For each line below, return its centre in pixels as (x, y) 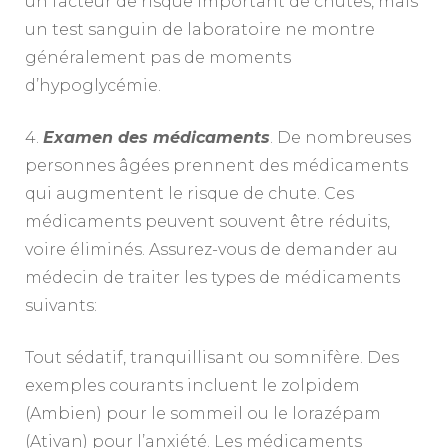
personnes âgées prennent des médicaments (216, 165)
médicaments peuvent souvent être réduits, (207, 221)
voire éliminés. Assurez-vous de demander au (211, 249)
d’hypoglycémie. (93, 85)
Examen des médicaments (156, 137)
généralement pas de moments (158, 57)
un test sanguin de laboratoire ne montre (200, 29)
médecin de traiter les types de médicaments (212, 277)
